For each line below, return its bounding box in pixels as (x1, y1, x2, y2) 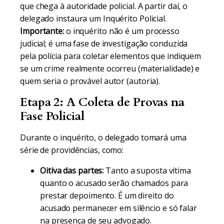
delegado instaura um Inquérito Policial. (20, 13, 166, 24)
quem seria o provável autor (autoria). (20, 75, 160, 86)
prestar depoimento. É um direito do (40, 190, 174, 201)
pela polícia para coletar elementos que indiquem (20, 50, 201, 61)
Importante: (20, 25, 64, 36)
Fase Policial (20, 108, 84, 124)
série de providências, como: (20, 144, 124, 155)
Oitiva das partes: (40, 165, 104, 176)
